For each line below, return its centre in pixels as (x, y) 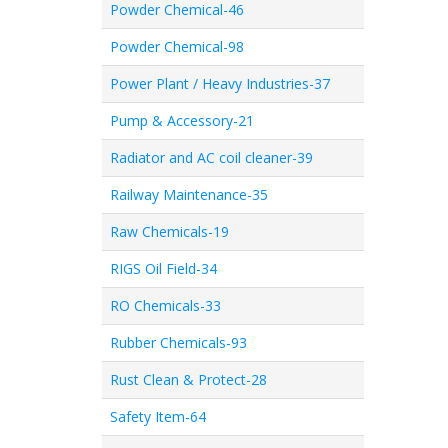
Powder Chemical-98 (177, 46)
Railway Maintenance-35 (189, 194)
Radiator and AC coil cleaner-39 (211, 157)
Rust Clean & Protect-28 (188, 379)
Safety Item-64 (158, 416)
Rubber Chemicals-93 (178, 342)
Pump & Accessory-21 (182, 120)
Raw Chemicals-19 (169, 231)
